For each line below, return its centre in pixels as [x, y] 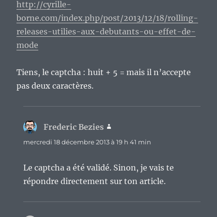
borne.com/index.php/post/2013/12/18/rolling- [108, 18]
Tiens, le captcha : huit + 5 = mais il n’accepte [104, 72]
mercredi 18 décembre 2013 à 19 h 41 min [87, 142]
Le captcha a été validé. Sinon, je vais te [99, 167]
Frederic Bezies [74, 127]
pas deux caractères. [55, 85]
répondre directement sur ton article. [95, 181]
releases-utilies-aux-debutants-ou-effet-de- [106, 31]
